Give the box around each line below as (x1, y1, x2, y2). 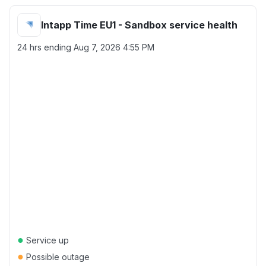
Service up (24, 235, 69, 245)
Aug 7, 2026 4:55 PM (74, 42, 154, 52)
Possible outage (24, 252, 90, 262)
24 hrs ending (17, 42, 74, 52)
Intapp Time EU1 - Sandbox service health (41, 19, 237, 31)
